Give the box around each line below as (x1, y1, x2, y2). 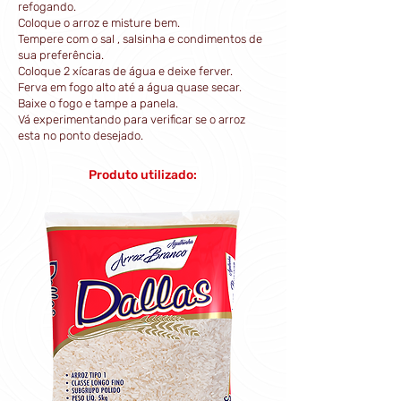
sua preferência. (18, 48, 104, 62)
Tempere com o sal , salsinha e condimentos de (18, 32, 262, 46)
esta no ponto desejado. (18, 129, 143, 142)
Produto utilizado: (88, 167, 197, 183)
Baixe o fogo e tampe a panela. (18, 97, 178, 110)
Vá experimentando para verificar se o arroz (18, 113, 245, 126)
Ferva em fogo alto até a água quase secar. (18, 81, 242, 94)
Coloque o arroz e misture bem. (18, 16, 180, 30)
